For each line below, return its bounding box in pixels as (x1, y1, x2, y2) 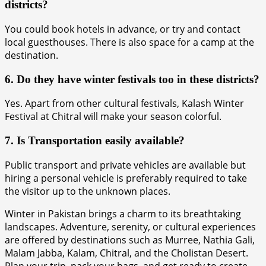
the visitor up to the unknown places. (5, 184, 170, 198)
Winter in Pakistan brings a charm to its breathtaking (5, 207, 241, 220)
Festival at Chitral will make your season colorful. (5, 110, 221, 123)
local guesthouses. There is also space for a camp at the (5, 35, 254, 49)
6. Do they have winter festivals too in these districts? (5, 72, 259, 85)
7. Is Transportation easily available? (5, 134, 188, 147)
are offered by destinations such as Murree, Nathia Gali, (5, 233, 255, 246)
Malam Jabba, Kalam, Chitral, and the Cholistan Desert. (5, 246, 248, 259)
